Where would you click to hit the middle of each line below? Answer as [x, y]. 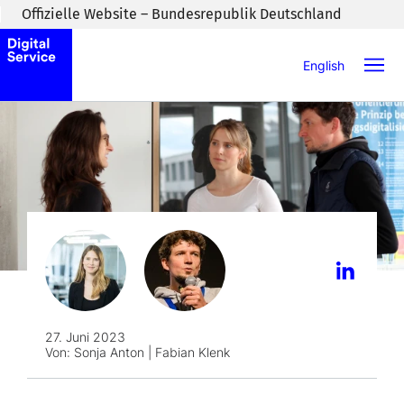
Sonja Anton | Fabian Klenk [150, 352]
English [324, 65]
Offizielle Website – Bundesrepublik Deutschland [182, 14]
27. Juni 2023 [85, 336]
